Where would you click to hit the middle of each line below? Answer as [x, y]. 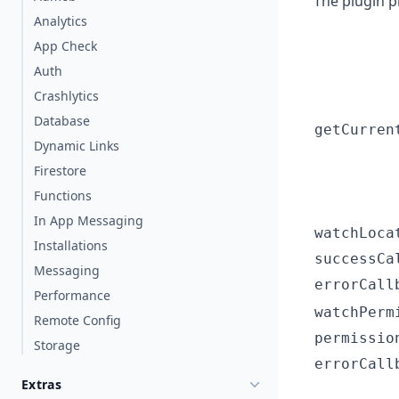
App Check [65, 46]
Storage [57, 345]
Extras [42, 384]
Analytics [61, 21]
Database [62, 121]
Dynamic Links [77, 146]
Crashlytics [66, 96]
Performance [72, 295]
